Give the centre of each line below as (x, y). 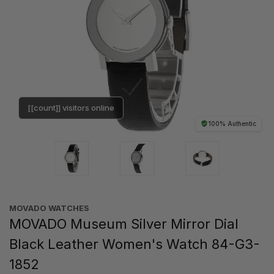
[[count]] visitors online (71, 107)
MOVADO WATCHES (49, 208)
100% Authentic (232, 123)
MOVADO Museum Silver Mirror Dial (124, 224)
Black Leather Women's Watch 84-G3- (135, 244)
